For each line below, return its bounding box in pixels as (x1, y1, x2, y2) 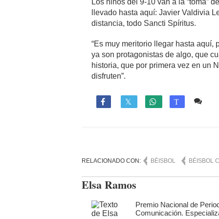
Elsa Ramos (82, 176, 136, 193)
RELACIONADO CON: (82, 157, 142, 164)
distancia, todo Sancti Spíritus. (91, 19, 196, 27)
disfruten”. (91, 71, 126, 80)
